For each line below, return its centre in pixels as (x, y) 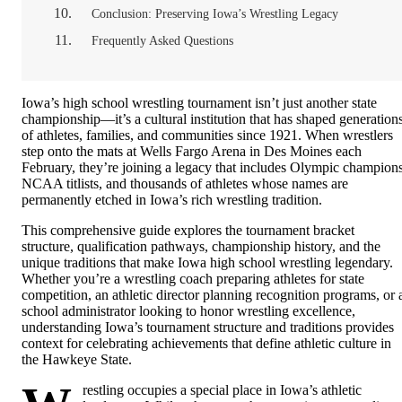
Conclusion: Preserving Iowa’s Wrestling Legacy (215, 14)
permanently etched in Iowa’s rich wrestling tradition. (172, 200)
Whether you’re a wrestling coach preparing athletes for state (193, 279)
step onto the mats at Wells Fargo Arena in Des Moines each (192, 152)
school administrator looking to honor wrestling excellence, (188, 311)
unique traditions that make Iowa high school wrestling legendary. (207, 263)
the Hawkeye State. (77, 360)
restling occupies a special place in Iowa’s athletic (222, 390)
